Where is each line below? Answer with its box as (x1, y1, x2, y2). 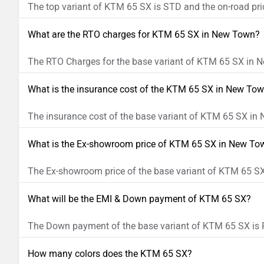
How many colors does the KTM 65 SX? (28, 248, 192, 260)
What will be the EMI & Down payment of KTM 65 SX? (28, 193, 251, 205)
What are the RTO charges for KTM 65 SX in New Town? (28, 29, 260, 41)
